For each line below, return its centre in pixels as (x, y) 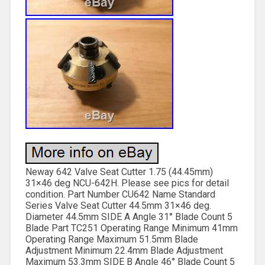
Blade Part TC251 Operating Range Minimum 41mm (131, 228)
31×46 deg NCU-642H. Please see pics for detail (127, 183)
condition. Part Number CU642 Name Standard (120, 194)
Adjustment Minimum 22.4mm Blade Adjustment (124, 250)
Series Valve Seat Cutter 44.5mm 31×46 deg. (118, 205)
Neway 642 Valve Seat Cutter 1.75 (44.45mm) (119, 172)
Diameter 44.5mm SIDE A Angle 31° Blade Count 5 (129, 216)
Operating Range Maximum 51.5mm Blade (112, 239)
